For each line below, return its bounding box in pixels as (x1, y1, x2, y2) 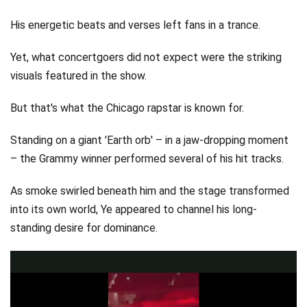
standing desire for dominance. (10, 221, 158, 234)
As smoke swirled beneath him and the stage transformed (10, 184, 289, 197)
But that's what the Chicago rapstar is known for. (10, 101, 247, 114)
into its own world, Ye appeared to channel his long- (10, 203, 257, 216)
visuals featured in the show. (10, 69, 147, 82)
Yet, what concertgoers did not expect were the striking (10, 51, 282, 64)
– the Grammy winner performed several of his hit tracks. (10, 152, 284, 165)
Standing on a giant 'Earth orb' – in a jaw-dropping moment (10, 134, 288, 147)
